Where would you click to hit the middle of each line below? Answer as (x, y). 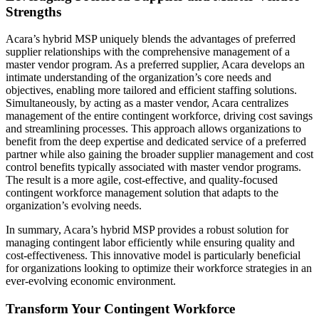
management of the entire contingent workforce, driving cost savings (159, 116)
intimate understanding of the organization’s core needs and (138, 78)
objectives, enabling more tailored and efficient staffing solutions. (151, 90)
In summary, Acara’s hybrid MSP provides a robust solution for (147, 230)
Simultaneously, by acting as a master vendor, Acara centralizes (147, 103)
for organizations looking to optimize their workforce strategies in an (159, 268)
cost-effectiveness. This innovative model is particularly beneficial (153, 256)
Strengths (33, 11)
